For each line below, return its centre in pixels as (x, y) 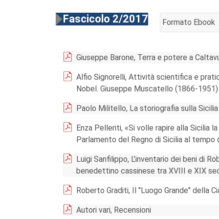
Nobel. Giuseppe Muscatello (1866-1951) (147, 89)
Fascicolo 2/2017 (106, 19)
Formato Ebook (189, 22)
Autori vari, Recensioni (114, 210)
